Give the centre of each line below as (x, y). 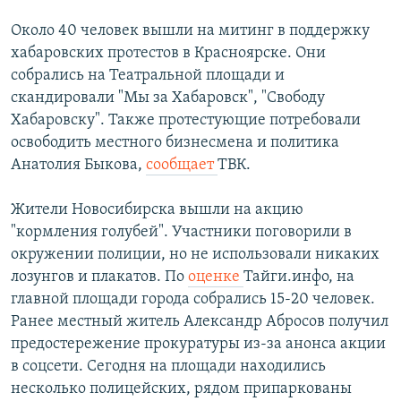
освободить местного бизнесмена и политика (175, 142)
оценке (216, 277)
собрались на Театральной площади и (148, 75)
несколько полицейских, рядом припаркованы (181, 388)
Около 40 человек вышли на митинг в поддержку (190, 30)
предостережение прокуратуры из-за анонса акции (198, 344)
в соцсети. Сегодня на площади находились (168, 366)
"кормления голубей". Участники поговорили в (181, 232)
